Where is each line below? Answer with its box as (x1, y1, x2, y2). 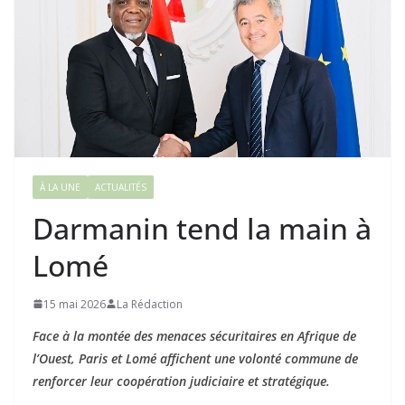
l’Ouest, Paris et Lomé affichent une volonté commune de (33, 349, 358, 367)
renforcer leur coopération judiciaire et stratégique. (33, 372, 330, 390)
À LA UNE (40, 180, 80, 193)
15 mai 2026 (43, 296, 106, 312)
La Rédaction (117, 296, 183, 312)
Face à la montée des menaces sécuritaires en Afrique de (33, 326, 356, 344)
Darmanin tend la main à (33, 208, 372, 248)
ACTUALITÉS (95, 180, 146, 193)
